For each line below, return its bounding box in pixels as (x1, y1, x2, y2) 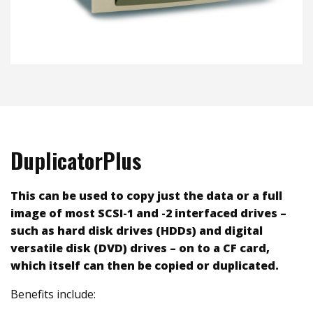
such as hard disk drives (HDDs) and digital (10, 223, 263, 239)
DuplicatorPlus (10, 145, 141, 177)
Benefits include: (10, 286, 96, 303)
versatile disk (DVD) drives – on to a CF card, (10, 240, 270, 256)
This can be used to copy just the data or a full (10, 188, 282, 204)
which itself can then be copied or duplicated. (10, 258, 279, 274)
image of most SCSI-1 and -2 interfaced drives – (10, 205, 286, 221)
